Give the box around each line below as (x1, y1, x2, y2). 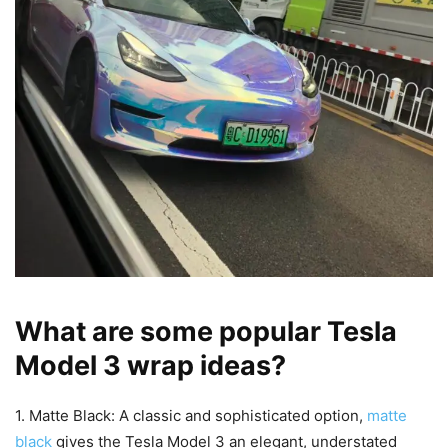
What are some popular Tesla (15, 315, 397, 349)
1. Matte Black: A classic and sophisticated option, (15, 406, 367, 426)
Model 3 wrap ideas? (15, 349, 286, 383)
